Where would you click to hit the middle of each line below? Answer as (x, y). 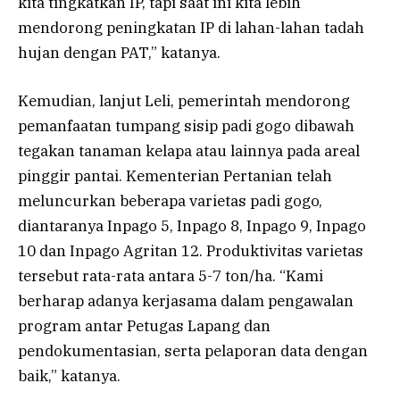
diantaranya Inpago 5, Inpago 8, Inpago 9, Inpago (192, 225)
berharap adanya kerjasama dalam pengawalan (186, 300)
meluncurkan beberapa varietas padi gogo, (170, 200)
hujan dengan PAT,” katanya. (119, 52)
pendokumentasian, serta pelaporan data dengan (193, 350)
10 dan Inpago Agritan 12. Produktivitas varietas (191, 250)
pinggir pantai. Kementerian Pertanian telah (175, 175)
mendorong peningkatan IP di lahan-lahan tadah (191, 27)
